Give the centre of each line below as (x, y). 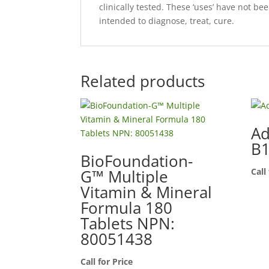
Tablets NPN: (128, 223)
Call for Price (107, 261)
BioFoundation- (137, 161)
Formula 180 (127, 207)
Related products (143, 81)
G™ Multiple (125, 176)
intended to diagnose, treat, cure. (167, 20)
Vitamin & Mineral (147, 192)
